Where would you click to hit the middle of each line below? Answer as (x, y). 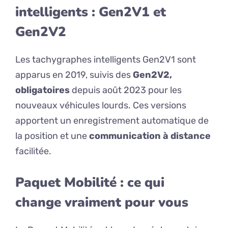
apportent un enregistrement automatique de (112, 121)
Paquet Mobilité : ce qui (90, 183)
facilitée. (33, 151)
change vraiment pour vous (102, 203)
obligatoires (42, 90)
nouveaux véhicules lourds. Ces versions (101, 106)
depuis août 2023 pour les (126, 90)
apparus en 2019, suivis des (74, 75)
